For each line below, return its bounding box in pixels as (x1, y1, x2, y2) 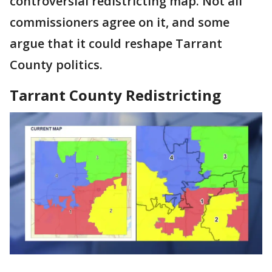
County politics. (10, 56, 103, 73)
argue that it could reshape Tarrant (10, 35, 222, 52)
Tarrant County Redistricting (10, 85, 221, 105)
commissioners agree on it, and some (10, 14, 229, 30)
